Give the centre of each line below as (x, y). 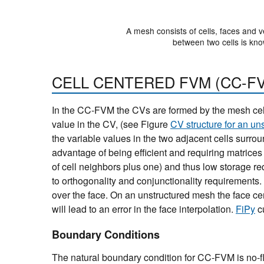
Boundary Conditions (106, 235)
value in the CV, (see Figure (111, 124)
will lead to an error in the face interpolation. (144, 209)
